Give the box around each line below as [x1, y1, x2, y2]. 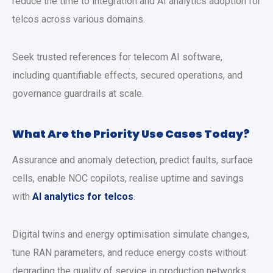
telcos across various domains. [12, 13, 145, 25]
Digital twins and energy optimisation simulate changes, [12, 229, 249, 240]
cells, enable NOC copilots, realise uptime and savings [12, 172, 244, 184]
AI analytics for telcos [32, 191, 133, 202]
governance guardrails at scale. [12, 88, 144, 99]
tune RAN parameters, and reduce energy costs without [12, 247, 246, 258]
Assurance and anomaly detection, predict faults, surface [12, 154, 253, 166]
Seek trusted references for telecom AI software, [12, 51, 222, 63]
